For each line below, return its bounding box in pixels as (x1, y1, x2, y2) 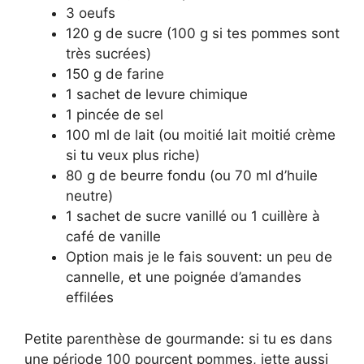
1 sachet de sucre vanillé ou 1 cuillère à (66, 208, 320, 225)
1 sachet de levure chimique (66, 86, 248, 103)
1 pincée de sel (66, 106, 163, 123)
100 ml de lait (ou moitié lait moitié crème (66, 127, 336, 144)
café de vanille (66, 228, 161, 245)
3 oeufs (66, 5, 115, 22)
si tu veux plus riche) (66, 147, 200, 164)
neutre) (66, 188, 113, 205)
